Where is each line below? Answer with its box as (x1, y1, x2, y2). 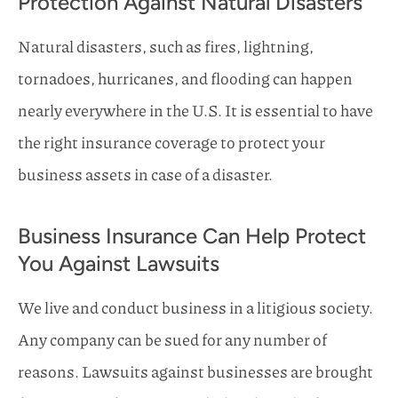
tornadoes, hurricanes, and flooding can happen (18, 67, 353, 91)
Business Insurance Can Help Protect (18, 223, 366, 250)
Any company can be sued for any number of (18, 328, 327, 352)
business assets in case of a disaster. (18, 163, 273, 187)
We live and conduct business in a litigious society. (18, 296, 373, 320)
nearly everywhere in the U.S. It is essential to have (18, 99, 373, 123)
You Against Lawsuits (18, 251, 219, 277)
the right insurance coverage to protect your (18, 131, 325, 155)
